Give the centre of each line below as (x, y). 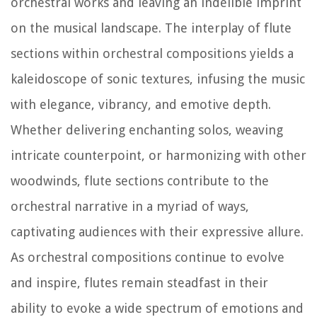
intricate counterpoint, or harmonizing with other (158, 155)
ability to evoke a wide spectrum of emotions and (157, 308)
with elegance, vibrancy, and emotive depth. (141, 104)
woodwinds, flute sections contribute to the (140, 180)
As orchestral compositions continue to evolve (148, 257)
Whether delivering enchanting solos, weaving (147, 129)
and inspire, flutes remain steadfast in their (139, 282)
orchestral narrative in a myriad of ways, (130, 206)
